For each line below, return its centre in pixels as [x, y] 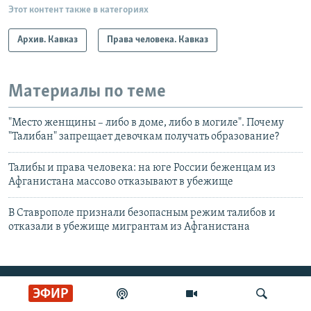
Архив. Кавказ [48, 40]
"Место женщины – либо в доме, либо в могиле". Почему [146, 123]
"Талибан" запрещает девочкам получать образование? [144, 136]
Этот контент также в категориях [78, 10]
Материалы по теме [87, 92]
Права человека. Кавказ [158, 40]
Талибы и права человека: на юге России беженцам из [142, 168]
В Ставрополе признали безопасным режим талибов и [142, 213]
